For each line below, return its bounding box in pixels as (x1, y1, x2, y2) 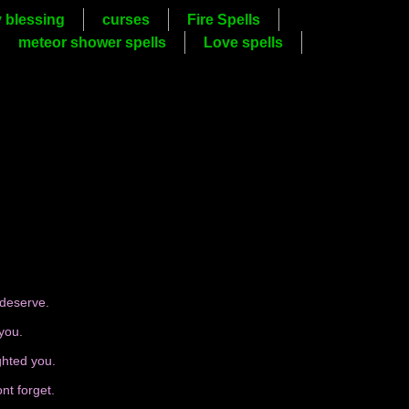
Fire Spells (186, 12, 260, 27)
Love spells (204, 35, 284, 50)
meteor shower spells (18, 35, 167, 50)
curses (101, 12, 150, 27)
